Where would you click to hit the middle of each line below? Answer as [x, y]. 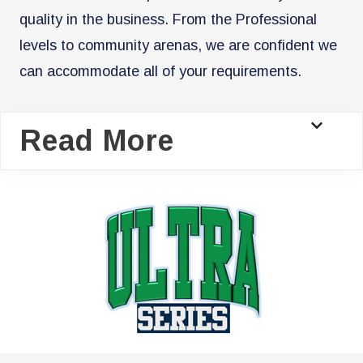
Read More [97, 140]
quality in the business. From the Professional [168, 19]
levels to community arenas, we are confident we [178, 45]
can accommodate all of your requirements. [160, 71]
